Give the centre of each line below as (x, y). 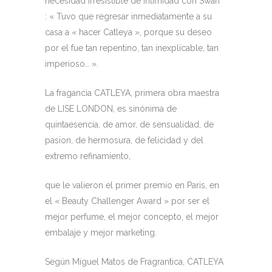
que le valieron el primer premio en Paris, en (132, 185)
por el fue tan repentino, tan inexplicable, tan (132, 48)
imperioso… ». (72, 64)
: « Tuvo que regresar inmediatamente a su (128, 16)
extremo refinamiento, (88, 156)
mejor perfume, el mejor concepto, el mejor (132, 217)
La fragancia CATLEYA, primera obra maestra (132, 93)
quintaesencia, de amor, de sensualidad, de (129, 124)
